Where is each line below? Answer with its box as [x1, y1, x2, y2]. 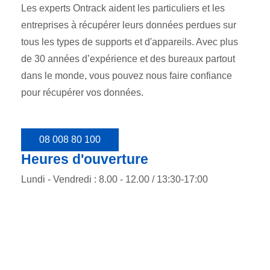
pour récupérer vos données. [21, 87, 143, 98]
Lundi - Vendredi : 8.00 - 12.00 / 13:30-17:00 [21, 174, 208, 185]
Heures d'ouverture [21, 151, 148, 168]
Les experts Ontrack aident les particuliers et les [21, 3, 225, 14]
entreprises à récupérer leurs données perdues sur [21, 20, 236, 31]
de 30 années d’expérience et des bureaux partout [21, 54, 235, 64]
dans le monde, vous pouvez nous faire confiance [21, 71, 232, 81]
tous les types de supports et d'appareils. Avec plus [21, 37, 238, 48]
